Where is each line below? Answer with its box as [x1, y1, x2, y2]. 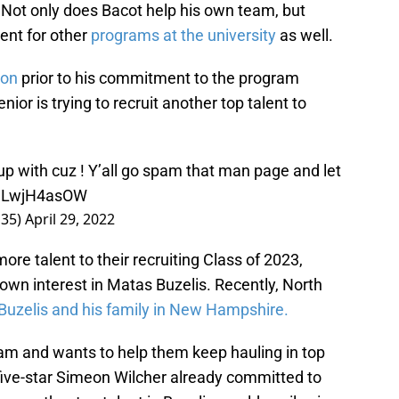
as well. [276, 26, 333, 45]
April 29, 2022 [25, 209, 115, 230]
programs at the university [91, 26, 276, 45]
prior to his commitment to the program [18, 69, 299, 88]
